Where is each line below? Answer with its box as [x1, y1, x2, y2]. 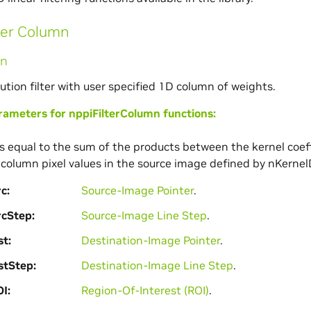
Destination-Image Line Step [81, 258, 233, 272]
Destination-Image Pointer [81, 233, 220, 247]
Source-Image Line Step [81, 208, 207, 222]
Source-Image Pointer [81, 183, 194, 197]
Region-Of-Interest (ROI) [81, 283, 209, 297]
